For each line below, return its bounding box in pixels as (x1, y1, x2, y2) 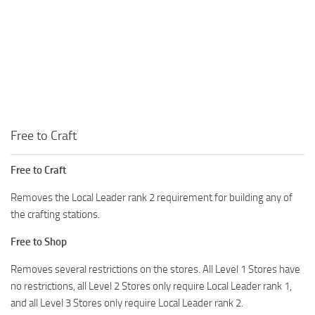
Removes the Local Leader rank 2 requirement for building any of (11, 191, 292, 204)
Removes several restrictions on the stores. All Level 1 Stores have (11, 262, 300, 276)
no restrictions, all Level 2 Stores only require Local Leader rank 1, (11, 279, 292, 292)
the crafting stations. (11, 207, 100, 221)
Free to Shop (11, 235, 67, 248)
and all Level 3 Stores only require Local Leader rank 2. (11, 296, 243, 309)
